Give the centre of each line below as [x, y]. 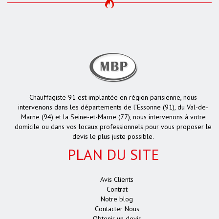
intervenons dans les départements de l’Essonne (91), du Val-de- [113, 107]
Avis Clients [117, 180]
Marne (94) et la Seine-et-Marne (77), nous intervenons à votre [113, 117]
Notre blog [117, 199]
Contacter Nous [117, 209]
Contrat [117, 189]
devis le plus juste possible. [113, 137]
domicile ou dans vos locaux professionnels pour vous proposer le [113, 127]
